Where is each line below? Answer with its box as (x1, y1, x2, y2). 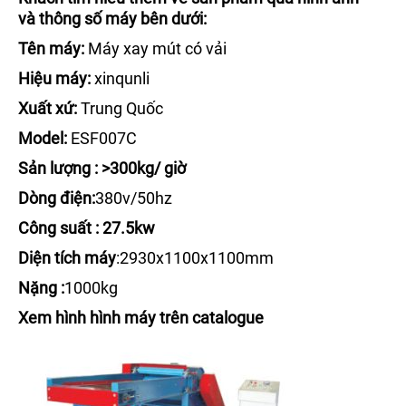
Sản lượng (18, 158, 91, 178)
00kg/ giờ (119, 158, 186, 178)
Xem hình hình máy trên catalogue (18, 307, 264, 327)
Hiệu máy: (18, 68, 91, 88)
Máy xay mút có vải (84, 38, 227, 58)
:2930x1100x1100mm (116, 247, 274, 267)
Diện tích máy (18, 247, 116, 267)
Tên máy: (18, 38, 84, 58)
